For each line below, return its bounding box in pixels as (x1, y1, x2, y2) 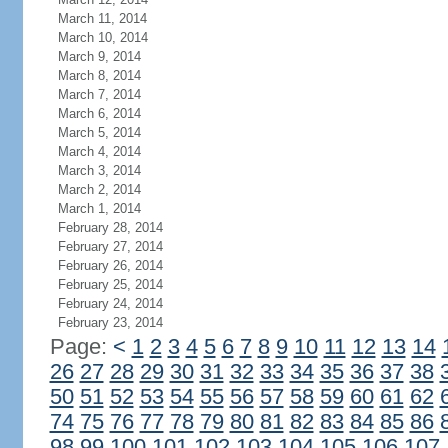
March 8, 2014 (57, 68, 141, 83)
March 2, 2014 (57, 182, 141, 197)
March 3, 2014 (57, 163, 141, 178)
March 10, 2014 (57, 30, 148, 45)
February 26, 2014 (57, 258, 163, 273)
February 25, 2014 (57, 277, 163, 292)
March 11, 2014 (57, 11, 147, 26)
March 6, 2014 (57, 106, 141, 121)
